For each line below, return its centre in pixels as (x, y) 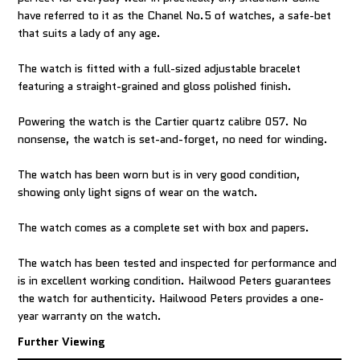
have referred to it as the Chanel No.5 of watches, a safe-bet (175, 15)
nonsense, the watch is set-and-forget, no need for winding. (173, 139)
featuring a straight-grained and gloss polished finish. (155, 86)
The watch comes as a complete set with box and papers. (164, 227)
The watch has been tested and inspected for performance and (178, 263)
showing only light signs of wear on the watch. (138, 192)
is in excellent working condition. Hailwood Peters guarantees (175, 280)
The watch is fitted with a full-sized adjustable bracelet (160, 68)
